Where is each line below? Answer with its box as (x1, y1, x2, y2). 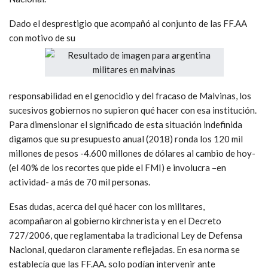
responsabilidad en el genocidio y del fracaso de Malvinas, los (9, 90, 251, 101)
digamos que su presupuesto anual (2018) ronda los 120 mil (9, 133, 243, 144)
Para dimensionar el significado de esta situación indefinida (9, 118, 242, 130)
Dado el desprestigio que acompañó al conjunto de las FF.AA (9, 17, 247, 29)
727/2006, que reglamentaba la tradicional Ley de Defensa (9, 229, 242, 240)
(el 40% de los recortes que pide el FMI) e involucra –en (9, 162, 226, 173)
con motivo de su (9, 32, 75, 43)
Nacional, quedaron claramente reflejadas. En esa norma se (9, 243, 240, 255)
